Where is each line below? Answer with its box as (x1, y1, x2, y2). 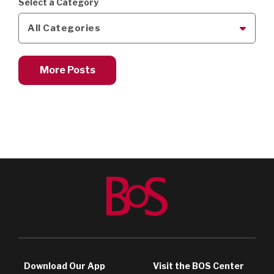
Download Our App (23, 261, 105, 272)
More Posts (39, 64, 95, 76)
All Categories (28, 23, 100, 34)
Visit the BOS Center (153, 261, 245, 272)
